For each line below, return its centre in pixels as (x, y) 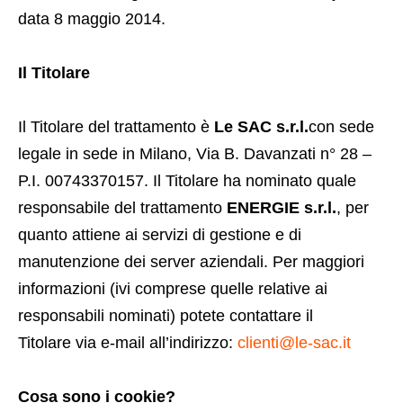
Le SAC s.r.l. (261, 127)
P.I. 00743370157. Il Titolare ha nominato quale (187, 181)
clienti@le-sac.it (294, 343)
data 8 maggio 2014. (92, 19)
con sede (341, 127)
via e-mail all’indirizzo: (157, 343)
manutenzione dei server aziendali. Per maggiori (191, 262)
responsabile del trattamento (122, 208)
